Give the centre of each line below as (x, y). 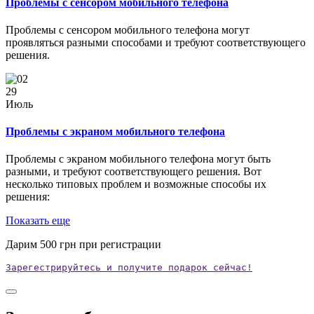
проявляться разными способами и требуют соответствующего (156, 42)
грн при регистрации (109, 245)
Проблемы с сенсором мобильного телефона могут (128, 29)
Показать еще (38, 221)
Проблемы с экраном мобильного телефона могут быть (138, 159)
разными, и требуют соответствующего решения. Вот (134, 172)
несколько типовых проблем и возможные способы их (136, 184)
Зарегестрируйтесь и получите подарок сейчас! (129, 268)
